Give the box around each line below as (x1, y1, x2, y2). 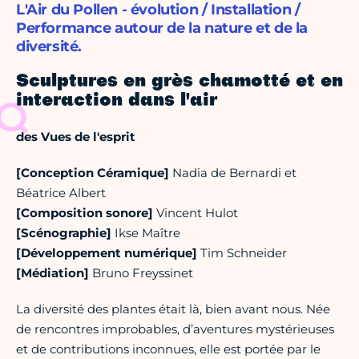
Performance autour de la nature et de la (16, 19, 309, 38)
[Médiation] (16, 265, 92, 281)
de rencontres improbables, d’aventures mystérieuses (16, 321, 334, 337)
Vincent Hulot (153, 205, 238, 221)
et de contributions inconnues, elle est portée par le (16, 341, 321, 357)
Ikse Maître (111, 225, 180, 241)
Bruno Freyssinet (92, 265, 193, 281)
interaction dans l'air (16, 92, 217, 111)
